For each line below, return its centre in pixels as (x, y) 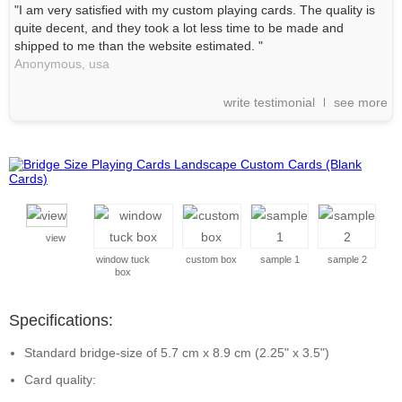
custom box (211, 259)
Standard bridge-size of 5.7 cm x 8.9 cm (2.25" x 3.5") (177, 353)
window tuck (122, 259)
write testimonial (269, 102)
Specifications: (61, 320)
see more (361, 102)
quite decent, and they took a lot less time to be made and (179, 28)
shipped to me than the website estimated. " (139, 46)
